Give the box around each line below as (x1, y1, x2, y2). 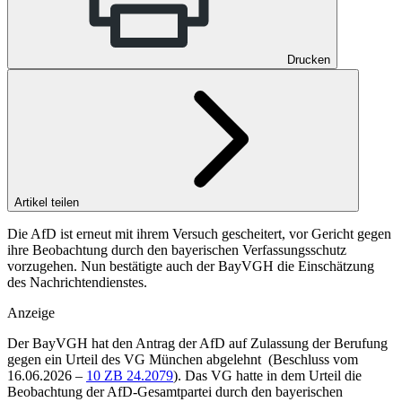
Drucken (287, 52, 330, 66)
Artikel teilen (14, 195, 83, 209)
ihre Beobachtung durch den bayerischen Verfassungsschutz (7, 241, 346, 258)
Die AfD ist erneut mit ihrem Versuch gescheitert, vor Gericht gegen (7, 225, 391, 241)
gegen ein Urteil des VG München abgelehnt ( (7, 351, 273, 367)
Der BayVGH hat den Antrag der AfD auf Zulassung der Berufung (7, 335, 388, 351)
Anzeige (7, 304, 55, 320)
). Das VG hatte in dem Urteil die (173, 367, 362, 383)
